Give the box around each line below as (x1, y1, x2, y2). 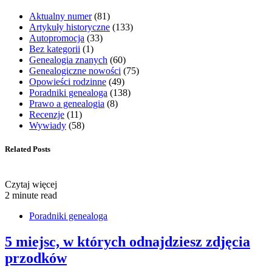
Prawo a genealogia (29, 98, 104, 109)
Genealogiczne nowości (29, 66, 121, 76)
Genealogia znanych (29, 55, 107, 66)
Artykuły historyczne (29, 22, 110, 33)
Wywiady (29, 120, 66, 131)
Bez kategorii (29, 44, 80, 55)
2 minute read (5, 189, 57, 200)
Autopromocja (29, 33, 84, 44)
